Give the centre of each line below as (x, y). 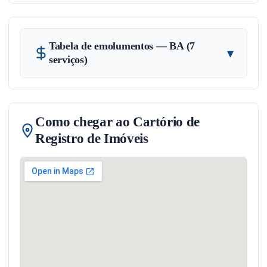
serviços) (68, 60)
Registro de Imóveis (92, 139)
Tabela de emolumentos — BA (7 (122, 46)
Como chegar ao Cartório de (118, 122)
